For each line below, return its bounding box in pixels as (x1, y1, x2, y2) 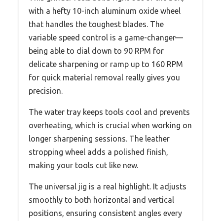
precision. (29, 86, 63, 95)
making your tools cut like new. (29, 160, 138, 170)
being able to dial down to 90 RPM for (29, 46, 164, 55)
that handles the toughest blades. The (29, 19, 164, 29)
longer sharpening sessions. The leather (29, 134, 170, 143)
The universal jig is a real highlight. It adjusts (29, 182, 186, 191)
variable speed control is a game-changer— (29, 33, 183, 42)
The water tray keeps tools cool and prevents (29, 107, 190, 116)
